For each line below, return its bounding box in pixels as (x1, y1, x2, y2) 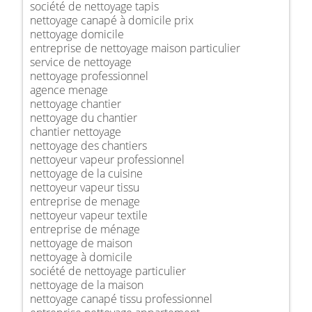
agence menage (30, 81, 108, 97)
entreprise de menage (30, 193, 140, 209)
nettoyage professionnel (30, 68, 148, 84)
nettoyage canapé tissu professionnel (30, 290, 212, 306)
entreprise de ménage (30, 221, 140, 237)
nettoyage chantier (30, 95, 121, 111)
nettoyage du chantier (30, 109, 137, 125)
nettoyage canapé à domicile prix (30, 12, 194, 28)
